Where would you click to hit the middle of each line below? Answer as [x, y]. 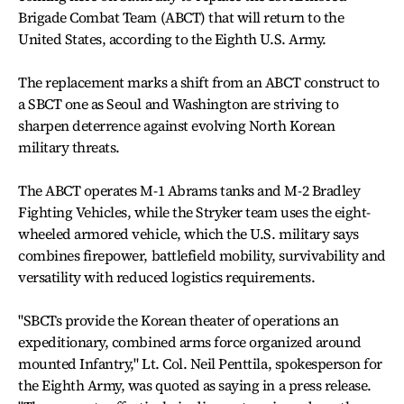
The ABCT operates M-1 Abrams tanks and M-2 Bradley [189, 190]
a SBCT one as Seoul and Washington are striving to [179, 103]
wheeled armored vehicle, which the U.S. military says [188, 233]
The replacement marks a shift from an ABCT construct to [199, 82]
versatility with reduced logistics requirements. [167, 276]
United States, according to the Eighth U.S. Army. [172, 38]
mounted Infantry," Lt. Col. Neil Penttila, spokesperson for [200, 363]
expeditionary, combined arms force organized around [190, 341]
